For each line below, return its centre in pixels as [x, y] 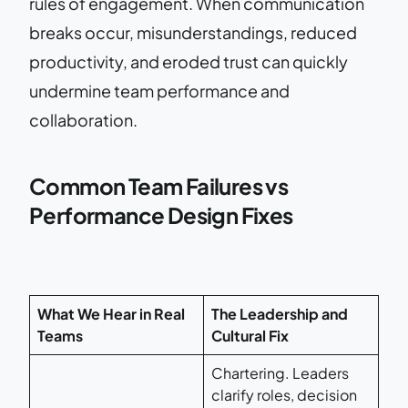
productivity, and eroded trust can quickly [189, 61]
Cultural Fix [250, 335]
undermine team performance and [159, 90]
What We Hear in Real [111, 313]
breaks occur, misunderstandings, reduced [193, 32]
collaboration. [83, 119]
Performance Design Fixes [161, 214]
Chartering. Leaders [280, 372]
